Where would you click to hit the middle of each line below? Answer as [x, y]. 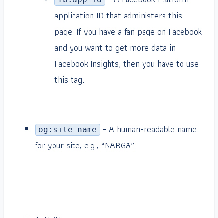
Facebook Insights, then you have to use [127, 64]
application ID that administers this [118, 16]
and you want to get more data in [115, 48]
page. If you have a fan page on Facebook [128, 32]
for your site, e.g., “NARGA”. [86, 145]
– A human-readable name [148, 129]
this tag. [69, 80]
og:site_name [68, 130]
